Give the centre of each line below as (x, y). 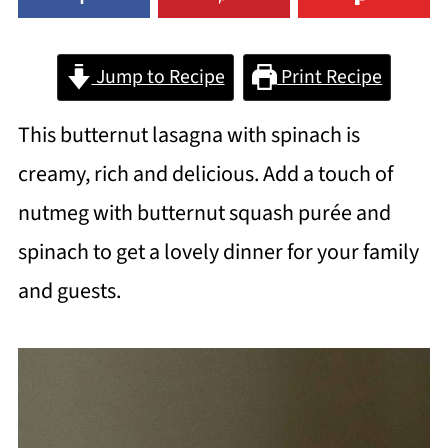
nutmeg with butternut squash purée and (204, 213)
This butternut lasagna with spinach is (188, 135)
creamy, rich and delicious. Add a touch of (205, 174)
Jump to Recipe (158, 77)
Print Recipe (330, 77)
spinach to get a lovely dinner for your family (218, 252)
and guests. (69, 291)
